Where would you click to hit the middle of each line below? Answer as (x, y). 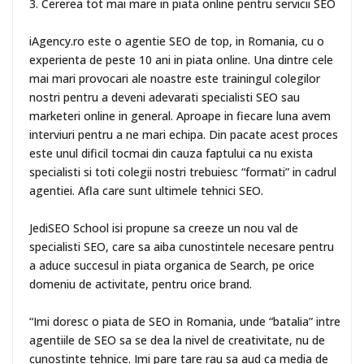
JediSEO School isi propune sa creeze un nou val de (164, 227)
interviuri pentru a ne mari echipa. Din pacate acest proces (184, 134)
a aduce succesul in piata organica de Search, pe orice (172, 265)
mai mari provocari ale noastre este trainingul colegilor (175, 78)
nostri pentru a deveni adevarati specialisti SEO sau (165, 97)
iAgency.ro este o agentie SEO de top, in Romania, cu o (177, 41)
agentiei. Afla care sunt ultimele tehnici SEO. (148, 190)
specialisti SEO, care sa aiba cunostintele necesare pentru (182, 246)
